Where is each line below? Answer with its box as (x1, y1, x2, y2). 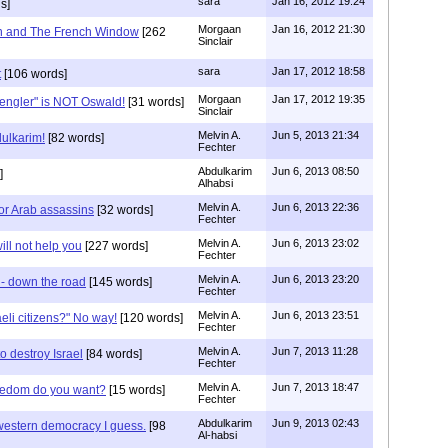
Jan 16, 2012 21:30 (272, 22, 365, 35)
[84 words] (83, 346, 142, 361)
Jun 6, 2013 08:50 (272, 164, 359, 177)
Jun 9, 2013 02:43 (272, 416, 359, 429)
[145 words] (86, 274, 152, 289)
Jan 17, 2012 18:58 (272, 64, 365, 77)
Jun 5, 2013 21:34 (272, 128, 359, 141)
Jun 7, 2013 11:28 (272, 344, 358, 357)
